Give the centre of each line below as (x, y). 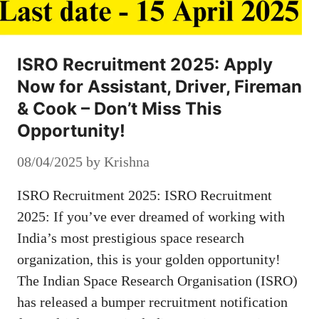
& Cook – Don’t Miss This (119, 108)
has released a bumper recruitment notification (152, 302)
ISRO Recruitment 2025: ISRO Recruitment (145, 195)
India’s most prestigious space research (131, 237)
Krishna (127, 161)
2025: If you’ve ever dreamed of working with (151, 216)
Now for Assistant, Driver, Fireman (159, 86)
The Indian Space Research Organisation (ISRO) (157, 280)
